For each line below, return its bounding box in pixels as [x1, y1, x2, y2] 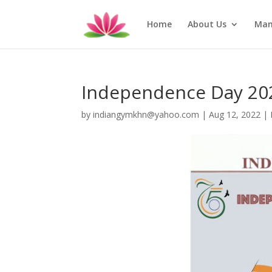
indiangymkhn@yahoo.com [93, 109, 200, 120]
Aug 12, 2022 [209, 109, 261, 120]
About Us [187, 18, 226, 30]
